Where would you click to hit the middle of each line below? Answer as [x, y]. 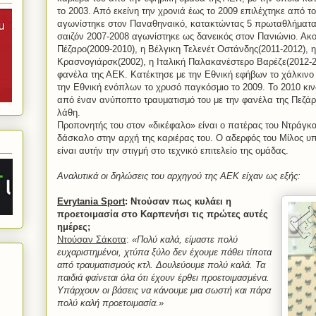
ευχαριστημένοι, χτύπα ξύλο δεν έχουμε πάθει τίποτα [164, 253]
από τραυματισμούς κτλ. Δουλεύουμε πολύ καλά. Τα [161, 265]
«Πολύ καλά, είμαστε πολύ [185, 240]
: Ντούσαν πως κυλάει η [178, 202]
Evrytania [78, 202]
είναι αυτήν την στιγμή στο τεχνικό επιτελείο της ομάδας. [173, 151]
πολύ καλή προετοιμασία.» [110, 303]
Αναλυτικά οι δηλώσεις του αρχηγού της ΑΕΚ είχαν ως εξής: [179, 176]
